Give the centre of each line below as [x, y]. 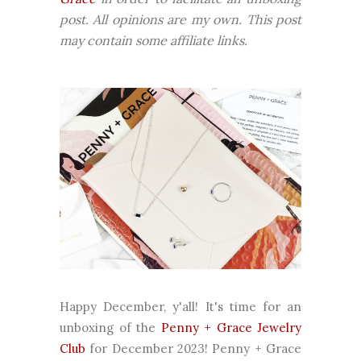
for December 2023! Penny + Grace [193, 349]
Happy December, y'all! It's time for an [180, 307]
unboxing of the [110, 328]
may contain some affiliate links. [155, 41]
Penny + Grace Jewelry [231, 328]
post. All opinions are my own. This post [180, 20]
